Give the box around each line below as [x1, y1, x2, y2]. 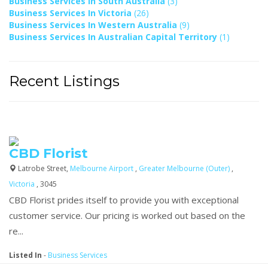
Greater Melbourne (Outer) [139, 163, 232, 173]
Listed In [9, 249, 42, 260]
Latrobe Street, [16, 163, 70, 173]
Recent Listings [9, 72, 120, 90]
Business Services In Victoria [9, 7, 134, 19]
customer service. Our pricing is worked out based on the [9, 209, 245, 221]
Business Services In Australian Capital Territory [9, 31, 220, 42]
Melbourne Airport [70, 163, 135, 173]
